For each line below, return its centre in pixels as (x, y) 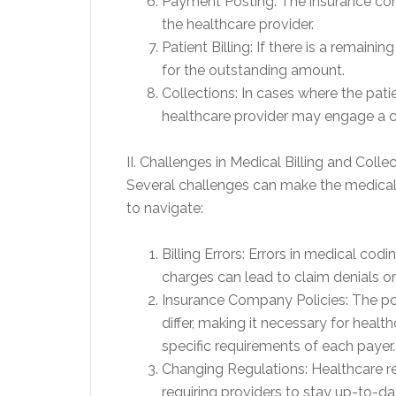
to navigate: (165, 208)
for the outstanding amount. (253, 70)
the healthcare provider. (238, 24)
